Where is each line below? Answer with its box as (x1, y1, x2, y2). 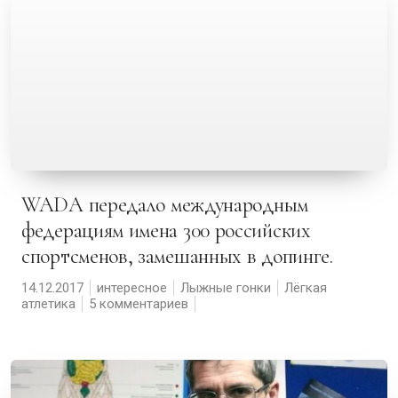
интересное (97, 280, 167, 296)
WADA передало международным (21, 192, 39, 218)
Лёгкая (284, 280, 327, 296)
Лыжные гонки (180, 280, 271, 296)
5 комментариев (89, 296, 188, 312)
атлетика (21, 296, 76, 312)
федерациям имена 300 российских (21, 218, 311, 243)
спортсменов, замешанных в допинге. (21, 243, 333, 269)
